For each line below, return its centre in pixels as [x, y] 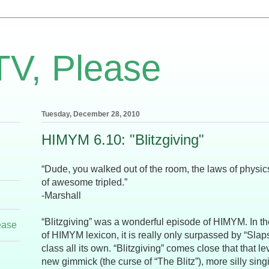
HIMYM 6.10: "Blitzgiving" [123, 140]
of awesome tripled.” [84, 183]
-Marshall [61, 196]
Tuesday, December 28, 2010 [91, 114]
